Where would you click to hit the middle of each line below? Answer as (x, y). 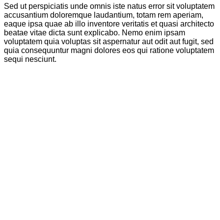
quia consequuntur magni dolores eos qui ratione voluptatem (109, 51)
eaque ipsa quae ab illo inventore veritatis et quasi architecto (109, 24)
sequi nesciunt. (30, 59)
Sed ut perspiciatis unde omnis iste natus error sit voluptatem (109, 6)
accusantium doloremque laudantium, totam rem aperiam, (104, 15)
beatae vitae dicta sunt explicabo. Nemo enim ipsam (95, 33)
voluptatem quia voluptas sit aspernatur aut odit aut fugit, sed (109, 42)
